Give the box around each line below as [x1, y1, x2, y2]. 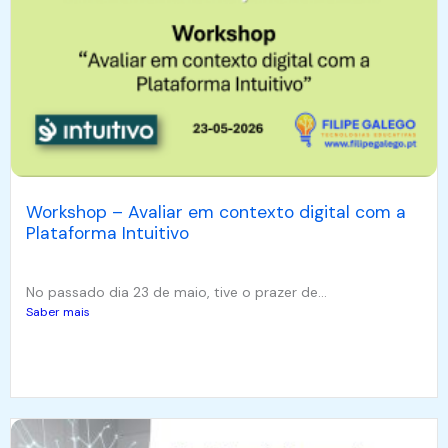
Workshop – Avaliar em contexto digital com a [26, 200, 406, 223]
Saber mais [26, 303, 90, 320]
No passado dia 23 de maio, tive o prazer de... [26, 282, 327, 301]
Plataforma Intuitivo [26, 221, 189, 244]
